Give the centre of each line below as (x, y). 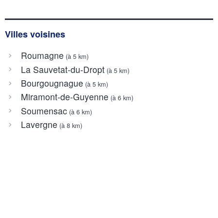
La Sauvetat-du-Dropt (63, 69)
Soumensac (44, 110)
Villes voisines (35, 34)
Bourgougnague (52, 83)
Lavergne (39, 125)
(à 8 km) (70, 126)
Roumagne (42, 55)
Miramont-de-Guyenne (64, 97)
